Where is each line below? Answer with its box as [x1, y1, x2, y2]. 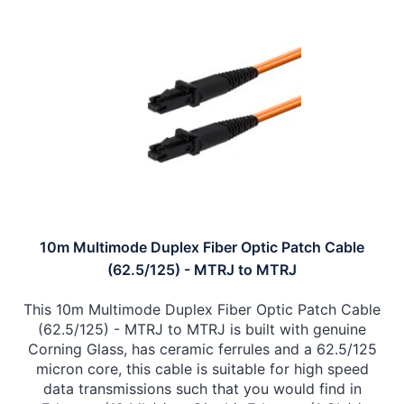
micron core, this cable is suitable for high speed [35, 360, 369, 379]
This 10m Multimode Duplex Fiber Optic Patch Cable [23, 300, 381, 319]
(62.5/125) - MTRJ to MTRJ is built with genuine [38, 320, 366, 339]
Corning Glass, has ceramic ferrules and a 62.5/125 [27, 340, 377, 359]
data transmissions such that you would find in [42, 380, 362, 399]
